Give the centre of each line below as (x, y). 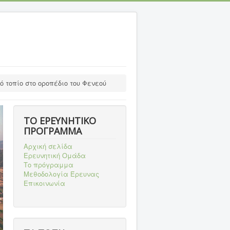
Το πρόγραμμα (49, 165)
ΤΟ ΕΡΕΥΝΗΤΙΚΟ (60, 121)
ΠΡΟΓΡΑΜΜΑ (53, 131)
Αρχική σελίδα (48, 146)
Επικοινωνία (44, 183)
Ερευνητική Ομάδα (55, 155)
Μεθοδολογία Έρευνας (61, 174)
